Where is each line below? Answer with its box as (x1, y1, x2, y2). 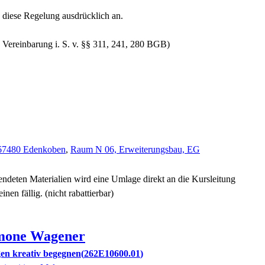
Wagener (30, 228, 85, 244)
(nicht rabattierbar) (43, 188, 114, 198)
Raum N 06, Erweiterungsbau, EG (70, 144, 200, 154)
